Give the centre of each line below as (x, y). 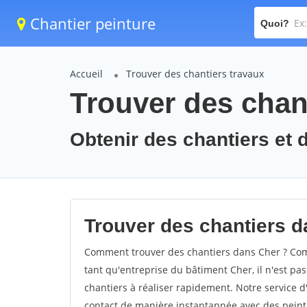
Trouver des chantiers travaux (195, 74)
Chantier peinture (91, 23)
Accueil (86, 74)
